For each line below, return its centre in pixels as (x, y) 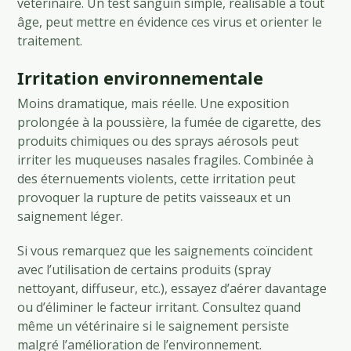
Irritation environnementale (141, 77)
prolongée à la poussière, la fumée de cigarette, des (170, 122)
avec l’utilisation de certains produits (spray (145, 269)
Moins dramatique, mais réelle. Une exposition (154, 103)
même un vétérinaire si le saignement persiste (154, 326)
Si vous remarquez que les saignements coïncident (165, 250)
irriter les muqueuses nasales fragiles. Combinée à (166, 159)
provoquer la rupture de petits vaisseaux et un (154, 197)
